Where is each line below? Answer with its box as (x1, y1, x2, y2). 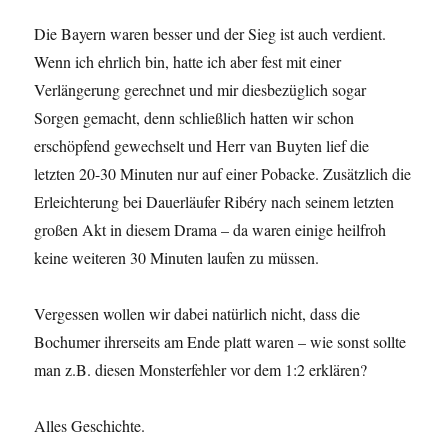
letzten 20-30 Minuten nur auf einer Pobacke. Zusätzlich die (34, 163, 412, 185)
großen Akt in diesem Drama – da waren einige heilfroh (34, 219, 387, 241)
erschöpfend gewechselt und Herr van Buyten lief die (34, 135, 370, 157)
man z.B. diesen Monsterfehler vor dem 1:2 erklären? (34, 359, 368, 381)
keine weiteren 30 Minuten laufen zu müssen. (34, 247, 320, 269)
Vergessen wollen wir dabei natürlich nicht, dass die (34, 303, 361, 325)
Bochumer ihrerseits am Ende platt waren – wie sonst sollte (34, 331, 407, 353)
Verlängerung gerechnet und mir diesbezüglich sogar (34, 79, 367, 101)
